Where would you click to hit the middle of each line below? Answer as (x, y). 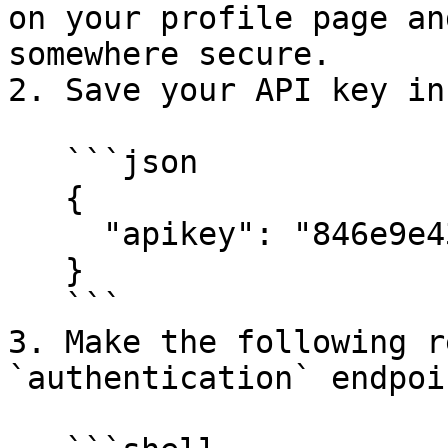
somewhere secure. (169, 54)
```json (36, 162)
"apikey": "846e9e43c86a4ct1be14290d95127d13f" (55, 234)
